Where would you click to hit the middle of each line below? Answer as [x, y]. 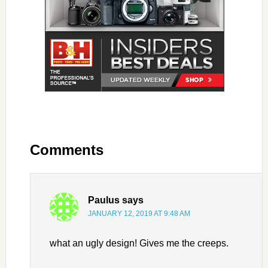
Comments [66, 150]
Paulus [103, 200]
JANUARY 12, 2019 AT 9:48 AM [139, 214]
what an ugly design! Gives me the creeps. [139, 243]
